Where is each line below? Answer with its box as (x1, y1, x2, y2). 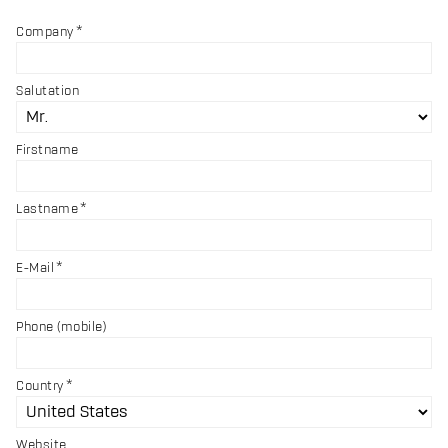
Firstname (16, 143, 79, 158)
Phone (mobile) (16, 320, 106, 335)
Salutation (16, 84, 79, 99)
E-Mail (16, 261, 54, 276)
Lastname (16, 202, 78, 217)
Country (16, 379, 64, 394)
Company (16, 25, 74, 40)
